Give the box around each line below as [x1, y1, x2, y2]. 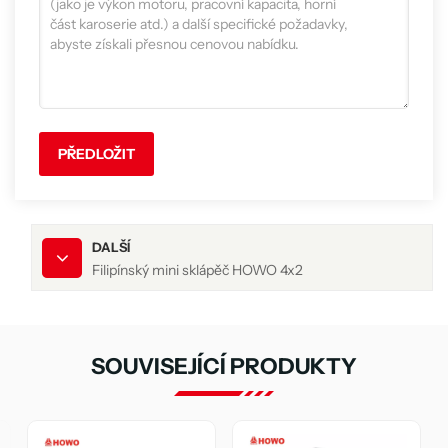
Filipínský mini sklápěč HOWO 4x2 [92, 261, 303, 280]
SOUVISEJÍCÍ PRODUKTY [91, 352, 357, 381]
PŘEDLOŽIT [58, 145, 136, 164]
